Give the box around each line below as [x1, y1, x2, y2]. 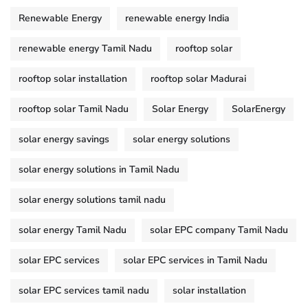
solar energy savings [19, 133, 109, 146]
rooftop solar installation [19, 72, 127, 86]
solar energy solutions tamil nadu [19, 193, 166, 207]
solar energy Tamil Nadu [19, 223, 126, 237]
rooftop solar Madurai [151, 72, 246, 86]
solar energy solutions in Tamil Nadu [19, 163, 179, 177]
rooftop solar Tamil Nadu [19, 102, 129, 116]
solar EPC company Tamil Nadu [150, 223, 288, 237]
